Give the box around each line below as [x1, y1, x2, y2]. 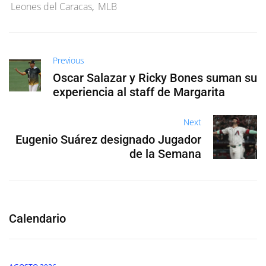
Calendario [9, 211, 66, 226]
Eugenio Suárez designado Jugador [15, 132, 202, 147]
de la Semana [129, 147, 202, 161]
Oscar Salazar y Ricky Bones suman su [52, 71, 257, 85]
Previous [52, 55, 84, 66]
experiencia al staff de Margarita [52, 85, 225, 100]
